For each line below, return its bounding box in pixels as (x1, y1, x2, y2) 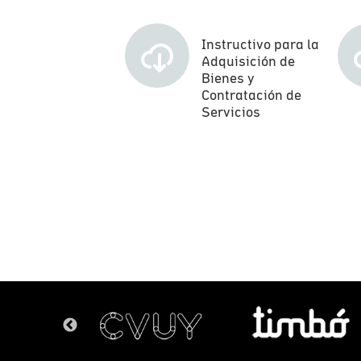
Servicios (201, 103, 260, 120)
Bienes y (201, 69, 255, 86)
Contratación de (201, 86, 301, 103)
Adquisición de (201, 52, 295, 69)
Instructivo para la (201, 35, 319, 52)
